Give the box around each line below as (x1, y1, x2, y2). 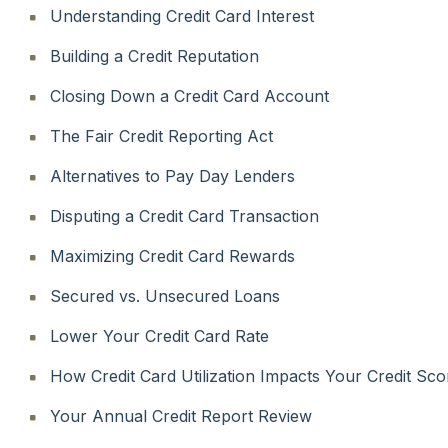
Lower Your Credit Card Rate (50, 325, 269, 346)
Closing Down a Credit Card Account (50, 85, 329, 106)
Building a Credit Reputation (50, 45, 259, 66)
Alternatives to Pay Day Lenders (50, 165, 295, 186)
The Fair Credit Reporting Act (50, 125, 273, 146)
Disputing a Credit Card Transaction (50, 205, 319, 226)
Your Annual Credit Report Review (50, 405, 312, 426)
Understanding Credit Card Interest (50, 5, 314, 26)
